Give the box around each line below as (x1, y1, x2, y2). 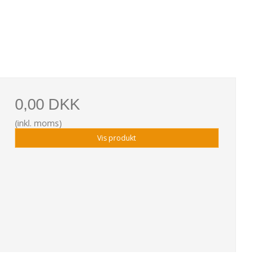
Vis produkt (97, 132, 136, 143)
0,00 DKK (14, 95, 80, 114)
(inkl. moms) (14, 117, 62, 129)
